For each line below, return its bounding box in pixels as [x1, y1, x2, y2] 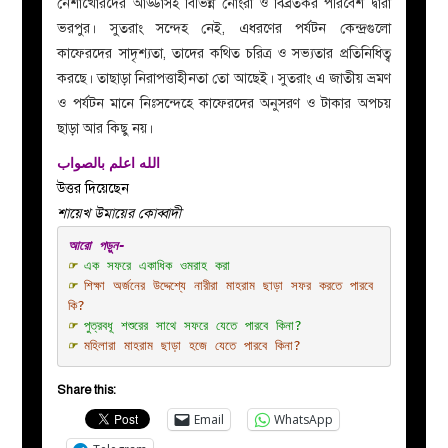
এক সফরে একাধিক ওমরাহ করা [83, 258, 230, 273]
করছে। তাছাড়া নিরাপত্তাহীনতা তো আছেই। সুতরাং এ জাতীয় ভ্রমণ [57, 69, 391, 87]
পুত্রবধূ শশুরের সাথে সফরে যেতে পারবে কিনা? [83, 318, 302, 333]
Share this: [57, 382, 117, 397]
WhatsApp [274, 410, 334, 428]
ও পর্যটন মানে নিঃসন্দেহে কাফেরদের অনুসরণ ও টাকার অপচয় [57, 94, 391, 112]
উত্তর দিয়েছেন [57, 179, 130, 197]
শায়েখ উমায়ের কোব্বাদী [57, 204, 182, 222]
